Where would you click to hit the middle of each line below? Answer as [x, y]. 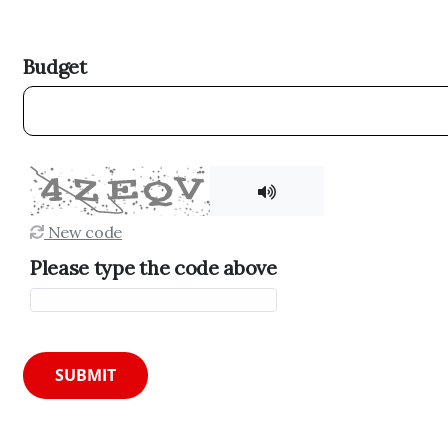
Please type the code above [153, 268]
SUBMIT [85, 375]
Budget [54, 66]
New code [83, 232]
